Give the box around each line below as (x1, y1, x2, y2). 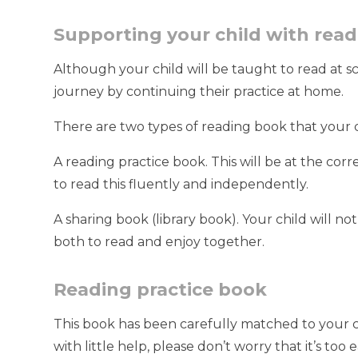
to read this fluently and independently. (54, 177, 309, 193)
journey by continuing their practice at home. (54, 84, 344, 100)
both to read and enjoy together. (54, 234, 265, 250)
